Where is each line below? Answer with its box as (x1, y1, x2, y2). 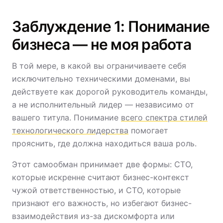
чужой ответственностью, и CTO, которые (12, 185, 181, 195)
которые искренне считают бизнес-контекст (12, 172, 189, 182)
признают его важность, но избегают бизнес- (12, 198, 192, 208)
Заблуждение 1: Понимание (12, 17, 210, 35)
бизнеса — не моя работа (12, 35, 191, 53)
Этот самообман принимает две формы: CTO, (12, 159, 193, 169)
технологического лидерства (12, 125, 128, 135)
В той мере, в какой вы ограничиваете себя (12, 61, 186, 71)
